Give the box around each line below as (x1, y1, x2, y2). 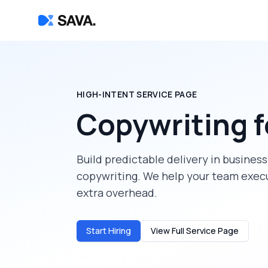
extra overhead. (77, 185, 157, 200)
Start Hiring (86, 225, 131, 236)
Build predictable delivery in (77, 152, 223, 166)
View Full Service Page (151, 225, 239, 236)
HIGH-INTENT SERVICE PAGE (77, 89, 197, 100)
